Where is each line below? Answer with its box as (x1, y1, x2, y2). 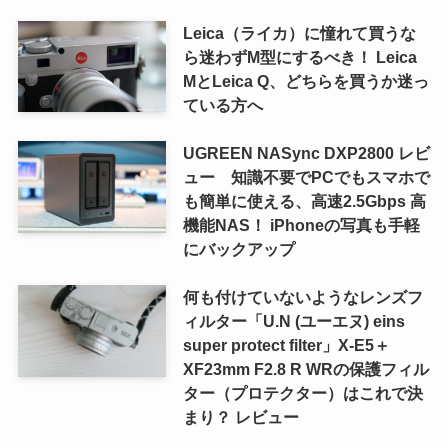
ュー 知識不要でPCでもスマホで (182, 167, 430, 186)
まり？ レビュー (182, 407, 299, 426)
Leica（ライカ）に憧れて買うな (182, 23, 416, 42)
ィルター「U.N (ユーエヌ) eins (182, 311, 405, 330)
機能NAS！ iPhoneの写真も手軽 (182, 215, 420, 234)
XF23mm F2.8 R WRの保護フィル (182, 359, 429, 378)
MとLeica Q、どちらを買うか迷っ (182, 71, 429, 90)
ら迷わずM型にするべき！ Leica (182, 47, 417, 66)
